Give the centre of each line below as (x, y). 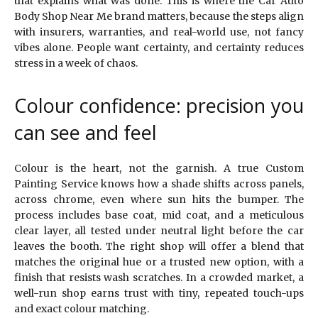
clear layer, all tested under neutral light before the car (159, 230)
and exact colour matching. (82, 308)
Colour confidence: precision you (159, 105)
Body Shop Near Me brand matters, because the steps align (159, 16)
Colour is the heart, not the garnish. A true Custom (159, 168)
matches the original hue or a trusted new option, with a (159, 262)
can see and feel (86, 132)
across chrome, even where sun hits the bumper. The (159, 199)
